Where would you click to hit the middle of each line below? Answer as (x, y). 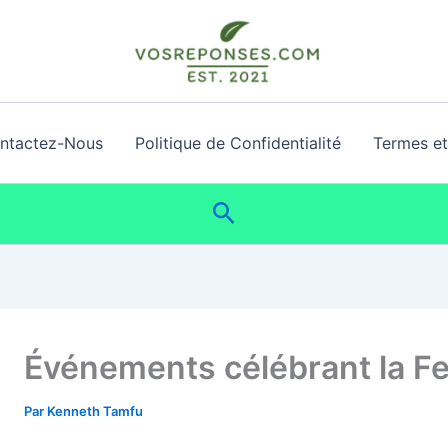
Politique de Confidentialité (237, 143)
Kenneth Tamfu (95, 411)
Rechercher (279, 211)
